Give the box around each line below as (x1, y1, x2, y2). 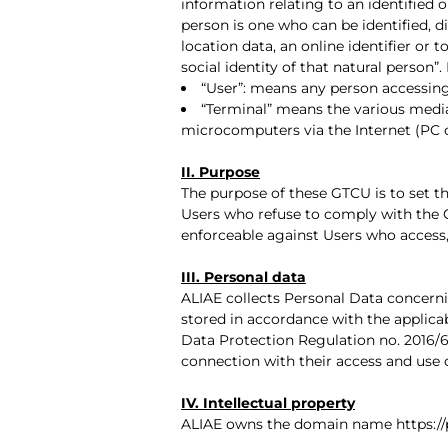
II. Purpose (181, 162, 260, 181)
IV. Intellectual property (181, 393, 355, 412)
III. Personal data (181, 267, 306, 286)
